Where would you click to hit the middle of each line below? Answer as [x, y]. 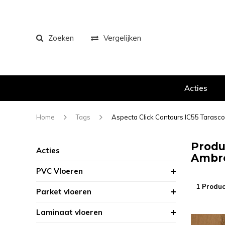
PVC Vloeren [60, 171]
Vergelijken [122, 38]
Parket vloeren [64, 192]
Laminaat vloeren [69, 212]
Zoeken [61, 38]
